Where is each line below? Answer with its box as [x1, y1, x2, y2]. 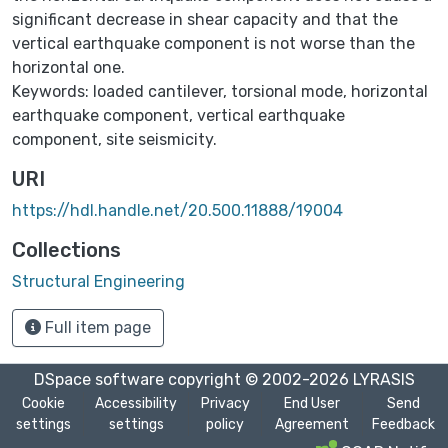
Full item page [41, 317, 151, 337]
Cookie [21, 394, 65, 412]
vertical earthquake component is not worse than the [12, 33, 415, 53]
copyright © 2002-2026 [163, 369, 353, 389]
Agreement [274, 415, 349, 433]
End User [283, 394, 340, 412]
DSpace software [33, 369, 164, 389]
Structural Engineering [12, 271, 185, 291]
